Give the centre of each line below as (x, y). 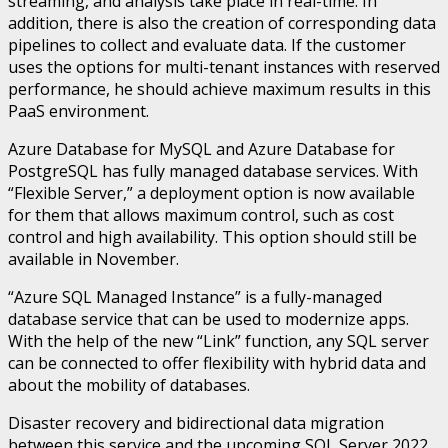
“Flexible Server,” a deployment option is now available (211, 192)
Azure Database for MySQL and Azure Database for (201, 148)
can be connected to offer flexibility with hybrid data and (217, 362)
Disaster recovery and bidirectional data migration (196, 422)
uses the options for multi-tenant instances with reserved (224, 66)
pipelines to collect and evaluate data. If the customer (207, 44)
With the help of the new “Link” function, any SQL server (218, 340)
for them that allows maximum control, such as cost (201, 214)
